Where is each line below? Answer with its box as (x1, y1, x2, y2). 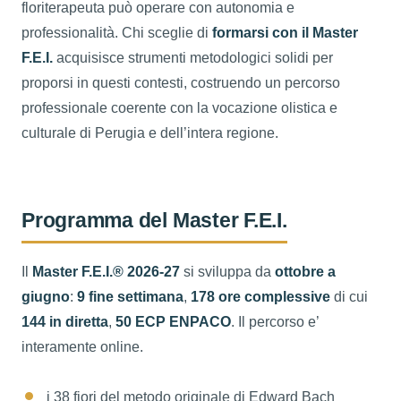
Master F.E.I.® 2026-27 (32, 263, 180, 279)
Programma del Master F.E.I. (21, 208, 287, 232)
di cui (330, 288, 368, 304)
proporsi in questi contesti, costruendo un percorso (21, 74, 340, 90)
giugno (21, 288, 70, 304)
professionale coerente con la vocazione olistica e (21, 99, 337, 115)
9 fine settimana (77, 288, 183, 304)
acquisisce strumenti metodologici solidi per (53, 49, 333, 65)
